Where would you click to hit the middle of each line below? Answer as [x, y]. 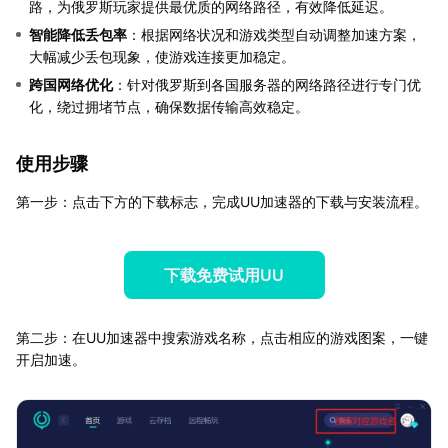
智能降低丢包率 [78, 34]
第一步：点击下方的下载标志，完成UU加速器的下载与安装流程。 [222, 201]
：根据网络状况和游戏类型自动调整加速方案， [274, 34]
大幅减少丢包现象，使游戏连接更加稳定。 [162, 56]
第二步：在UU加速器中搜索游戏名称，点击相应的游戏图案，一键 [222, 337]
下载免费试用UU [224, 274]
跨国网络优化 [71, 84]
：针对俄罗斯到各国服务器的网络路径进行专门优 [267, 84]
